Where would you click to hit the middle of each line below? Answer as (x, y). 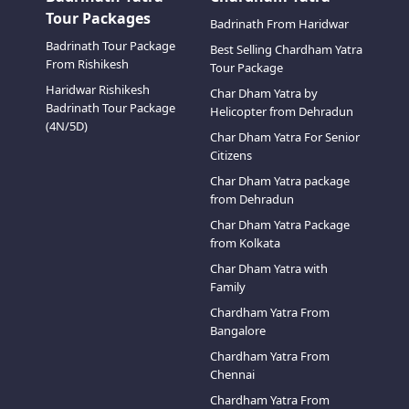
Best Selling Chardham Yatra (286, 49)
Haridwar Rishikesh (97, 89)
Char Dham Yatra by (264, 93)
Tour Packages (98, 18)
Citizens (231, 155)
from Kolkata (245, 243)
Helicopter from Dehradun (282, 111)
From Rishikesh (87, 64)
